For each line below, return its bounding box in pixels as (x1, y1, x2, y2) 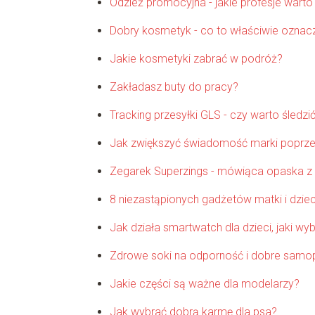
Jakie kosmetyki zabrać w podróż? (109, 51, 283, 65)
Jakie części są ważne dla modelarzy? (109, 276, 300, 290)
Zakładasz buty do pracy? (109, 79, 238, 94)
